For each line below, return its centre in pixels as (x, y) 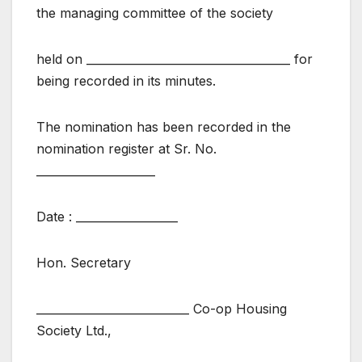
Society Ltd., (74, 331)
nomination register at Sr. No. (126, 149)
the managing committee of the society (155, 13)
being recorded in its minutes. (126, 81)
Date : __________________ (107, 217)
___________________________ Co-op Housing (162, 309)
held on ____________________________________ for (175, 59)
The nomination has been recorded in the (164, 127)
